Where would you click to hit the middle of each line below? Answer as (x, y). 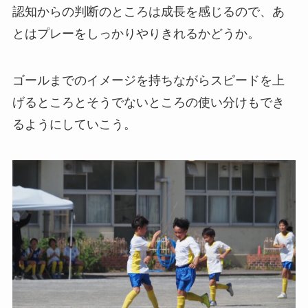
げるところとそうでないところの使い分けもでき (148, 103)
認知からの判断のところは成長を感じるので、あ (148, 12)
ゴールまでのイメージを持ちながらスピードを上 (148, 81)
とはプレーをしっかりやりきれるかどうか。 (136, 34)
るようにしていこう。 (74, 125)
